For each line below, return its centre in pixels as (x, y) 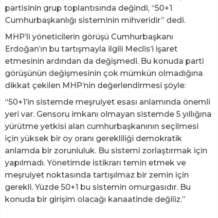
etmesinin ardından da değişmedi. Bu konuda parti (104, 61)
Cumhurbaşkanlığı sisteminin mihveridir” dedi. (95, 20)
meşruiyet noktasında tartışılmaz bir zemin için (97, 175)
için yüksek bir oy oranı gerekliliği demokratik (93, 139)
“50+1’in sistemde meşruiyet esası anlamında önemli (108, 102)
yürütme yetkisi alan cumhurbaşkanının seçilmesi (102, 127)
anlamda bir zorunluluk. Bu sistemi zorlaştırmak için (106, 151)
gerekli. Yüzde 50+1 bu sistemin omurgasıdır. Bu (98, 187)
